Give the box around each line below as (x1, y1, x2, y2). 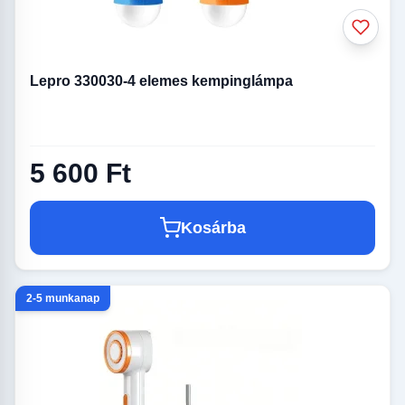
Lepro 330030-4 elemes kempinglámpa (30, 73, 293, 89)
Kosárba (181, 219, 246, 238)
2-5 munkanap (26, 292, 99, 306)
